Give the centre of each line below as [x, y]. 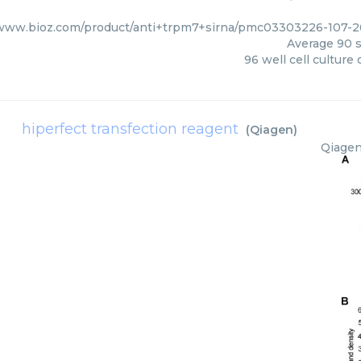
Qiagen [272, 130]
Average [311, 44]
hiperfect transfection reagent [130, 129]
